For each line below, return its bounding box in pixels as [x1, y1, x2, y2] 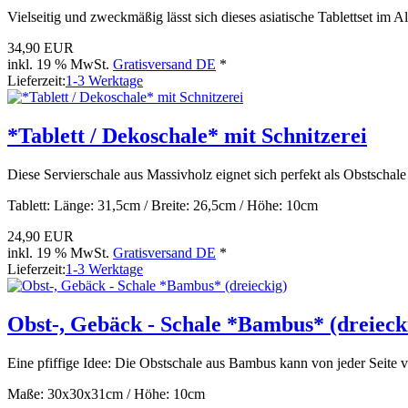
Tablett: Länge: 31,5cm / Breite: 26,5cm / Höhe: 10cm [7, 197, 318, 213]
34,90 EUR [7, 39, 74, 56]
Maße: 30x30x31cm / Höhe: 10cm [7, 385, 205, 402]
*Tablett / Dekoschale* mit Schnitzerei [7, 123, 367, 148]
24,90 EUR [7, 228, 74, 244]
